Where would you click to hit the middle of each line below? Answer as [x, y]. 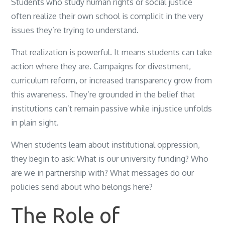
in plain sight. [35, 123]
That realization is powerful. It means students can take [112, 52]
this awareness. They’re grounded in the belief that [103, 94]
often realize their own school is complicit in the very [107, 16]
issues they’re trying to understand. [75, 30]
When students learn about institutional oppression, [106, 145]
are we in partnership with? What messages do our [103, 173]
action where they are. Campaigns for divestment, [101, 66]
